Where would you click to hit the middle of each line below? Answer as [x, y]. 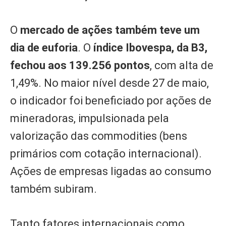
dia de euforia [44, 48]
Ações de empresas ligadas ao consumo [111, 172]
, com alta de [182, 66]
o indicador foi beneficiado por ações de [111, 101]
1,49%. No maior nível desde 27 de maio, [109, 83]
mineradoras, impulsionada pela [90, 119]
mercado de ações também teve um [110, 30]
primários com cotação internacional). [106, 154]
